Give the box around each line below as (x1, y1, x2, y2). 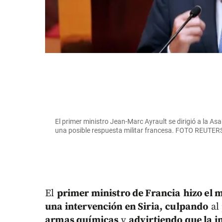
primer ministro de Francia (56, 187, 181, 200)
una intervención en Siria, (45, 201, 163, 214)
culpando (165, 201, 209, 214)
